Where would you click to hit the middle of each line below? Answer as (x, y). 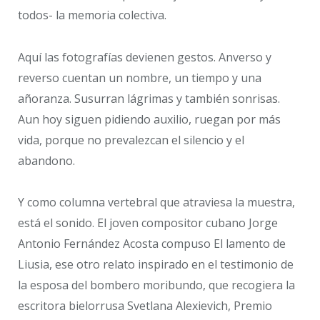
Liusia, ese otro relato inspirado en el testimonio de (156, 265)
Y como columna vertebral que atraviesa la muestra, (156, 202)
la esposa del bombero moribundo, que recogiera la (156, 285)
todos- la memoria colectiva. (92, 15)
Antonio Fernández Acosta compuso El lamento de (152, 244)
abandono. (46, 160)
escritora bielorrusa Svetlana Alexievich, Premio (145, 306)
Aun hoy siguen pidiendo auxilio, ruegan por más (149, 119)
